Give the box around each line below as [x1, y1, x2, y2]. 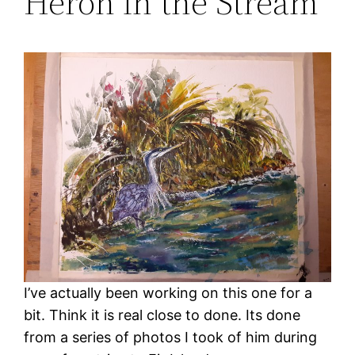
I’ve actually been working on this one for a [24, 284, 313, 302]
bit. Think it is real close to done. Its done [24, 307, 301, 324]
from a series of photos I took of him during [24, 329, 318, 346]
